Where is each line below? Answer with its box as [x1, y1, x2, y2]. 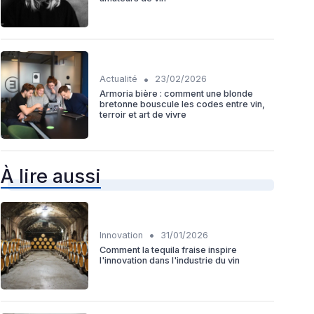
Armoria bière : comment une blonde [100, 88, 253, 100]
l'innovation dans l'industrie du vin [100, 254, 240, 266]
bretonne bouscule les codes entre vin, [100, 99, 265, 110]
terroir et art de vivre [100, 109, 186, 121]
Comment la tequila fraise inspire [100, 244, 237, 255]
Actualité [100, 74, 137, 85]
